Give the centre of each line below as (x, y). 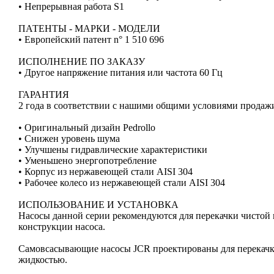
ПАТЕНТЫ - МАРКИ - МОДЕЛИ (89, 28)
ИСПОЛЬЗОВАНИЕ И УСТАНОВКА (98, 204)
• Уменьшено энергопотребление (87, 160)
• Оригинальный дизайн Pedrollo (87, 127)
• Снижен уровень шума (69, 138)
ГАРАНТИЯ (44, 94)
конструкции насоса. (62, 226)
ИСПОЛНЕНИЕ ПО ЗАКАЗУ (82, 61)
